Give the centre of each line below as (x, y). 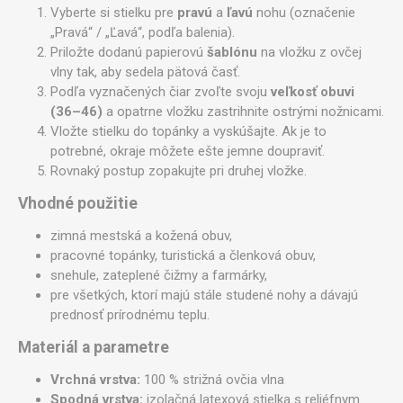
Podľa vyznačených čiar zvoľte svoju (161, 91)
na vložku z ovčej (309, 52)
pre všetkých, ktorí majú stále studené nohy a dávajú (204, 295)
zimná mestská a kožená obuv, (141, 235)
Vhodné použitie (78, 203)
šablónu (232, 52)
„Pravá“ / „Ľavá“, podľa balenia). (143, 32)
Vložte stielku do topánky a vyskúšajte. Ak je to (188, 131)
